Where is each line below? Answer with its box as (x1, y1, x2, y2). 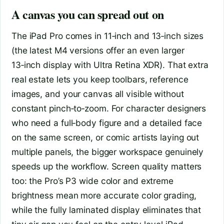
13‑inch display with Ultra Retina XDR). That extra (11, 59, 208, 70)
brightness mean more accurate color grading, (11, 190, 196, 201)
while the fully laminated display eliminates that (11, 204, 201, 215)
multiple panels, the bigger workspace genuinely (11, 146, 204, 157)
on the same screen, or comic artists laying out (11, 132, 199, 143)
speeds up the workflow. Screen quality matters (11, 161, 202, 172)
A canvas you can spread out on (11, 5, 164, 23)
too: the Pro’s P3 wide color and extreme (11, 175, 173, 186)
